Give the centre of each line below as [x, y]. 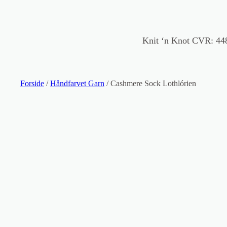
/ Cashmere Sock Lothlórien [150, 83]
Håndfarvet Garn [77, 83]
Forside [32, 83]
